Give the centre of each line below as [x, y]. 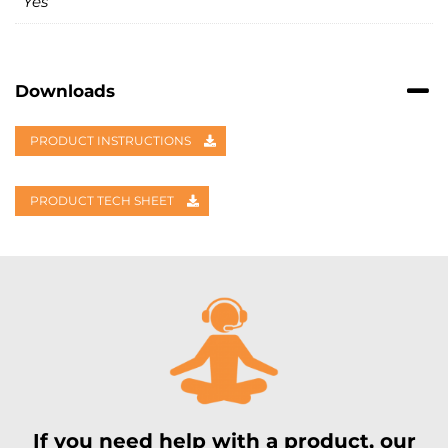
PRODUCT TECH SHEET [103, 201]
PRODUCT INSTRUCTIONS [112, 141]
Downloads [65, 91]
